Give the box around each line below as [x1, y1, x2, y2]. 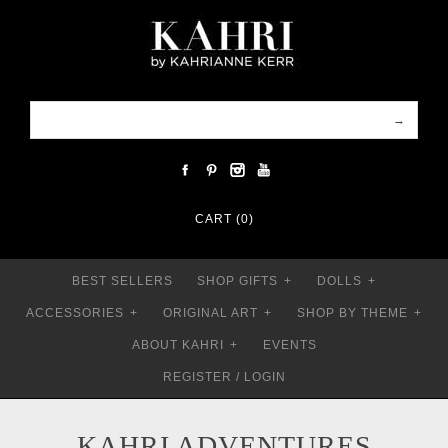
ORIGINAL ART [162, 306, 258, 320]
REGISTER [162, 370, 232, 384]
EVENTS [262, 338, 317, 352]
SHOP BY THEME [296, 306, 408, 320]
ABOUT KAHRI [131, 338, 224, 352]
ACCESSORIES [25, 306, 124, 320]
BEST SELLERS [71, 274, 173, 288]
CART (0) [194, 212, 254, 226]
